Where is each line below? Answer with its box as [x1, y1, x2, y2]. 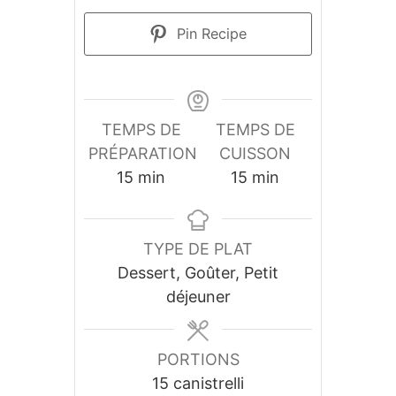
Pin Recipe [172, 25, 247, 42]
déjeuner [165, 287, 231, 306]
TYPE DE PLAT [143, 240, 253, 258]
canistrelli [173, 374, 244, 392]
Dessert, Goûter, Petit [118, 263, 278, 282]
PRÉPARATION [88, 144, 197, 163]
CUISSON [219, 144, 291, 163]
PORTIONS [156, 350, 240, 369]
